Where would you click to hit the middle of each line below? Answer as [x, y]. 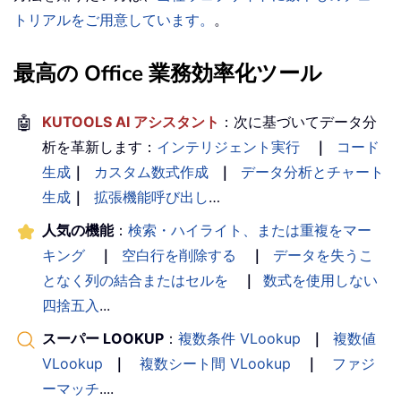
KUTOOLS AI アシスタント [131, 122]
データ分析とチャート [312, 172]
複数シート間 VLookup [215, 364]
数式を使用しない [320, 281]
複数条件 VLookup [239, 339]
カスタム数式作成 [151, 172]
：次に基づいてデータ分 [298, 122]
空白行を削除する [179, 256]
